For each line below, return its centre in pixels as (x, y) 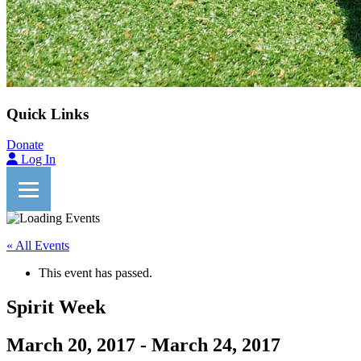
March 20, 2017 (71, 345)
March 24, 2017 (216, 345)
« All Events (38, 246)
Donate (25, 145)
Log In (38, 160)
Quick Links (48, 114)
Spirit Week (56, 307)
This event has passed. (95, 273)
